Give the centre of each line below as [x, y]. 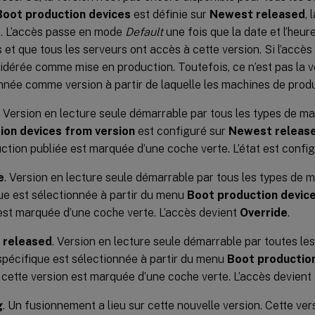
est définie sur [170, 14]
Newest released [257, 14]
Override [264, 212]
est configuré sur [182, 131]
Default [144, 32]
